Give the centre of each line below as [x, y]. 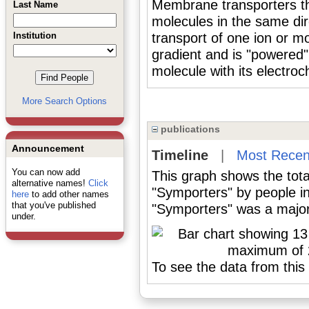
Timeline [180, 155]
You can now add [46, 172]
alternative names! [50, 183]
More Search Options [64, 101]
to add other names [69, 194]
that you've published [53, 205]
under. [23, 216]
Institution [34, 36]
